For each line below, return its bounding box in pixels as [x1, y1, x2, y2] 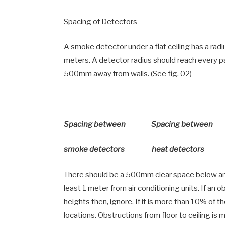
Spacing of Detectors [64, 17, 138, 27]
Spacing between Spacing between [64, 120, 213, 129]
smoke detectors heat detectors [64, 145, 205, 154]
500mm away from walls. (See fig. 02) [64, 69, 192, 79]
